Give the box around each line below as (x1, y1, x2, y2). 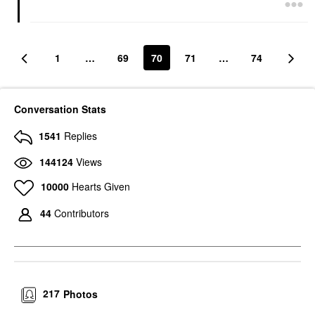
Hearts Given (71, 179, 130, 194)
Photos (63, 286, 98, 301)
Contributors (54, 206, 109, 221)
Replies (64, 129, 97, 143)
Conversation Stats (14, 102, 106, 117)
